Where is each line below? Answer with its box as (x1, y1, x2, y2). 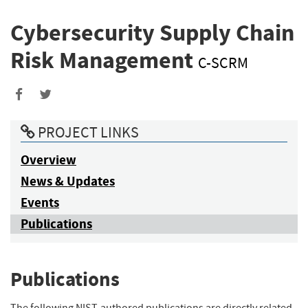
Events (21, 193, 59, 211)
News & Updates (21, 172, 115, 190)
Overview (21, 151, 76, 168)
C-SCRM (198, 54, 248, 74)
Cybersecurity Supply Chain (10, 17, 294, 49)
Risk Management (10, 45, 198, 76)
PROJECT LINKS (35, 122, 139, 142)
